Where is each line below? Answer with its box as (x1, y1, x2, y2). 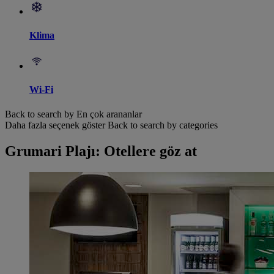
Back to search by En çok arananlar (5, 108, 142, 119)
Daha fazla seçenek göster (5, 119, 105, 130)
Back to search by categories (108, 119, 218, 130)
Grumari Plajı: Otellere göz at (5, 143, 197, 159)
